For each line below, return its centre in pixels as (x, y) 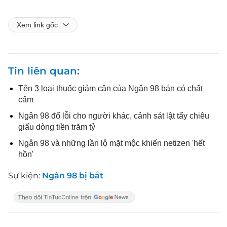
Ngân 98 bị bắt (73, 175)
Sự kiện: (25, 175)
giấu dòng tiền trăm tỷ (57, 127)
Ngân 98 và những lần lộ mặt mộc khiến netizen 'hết (111, 143)
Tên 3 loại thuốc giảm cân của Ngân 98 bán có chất (110, 88)
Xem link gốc (37, 25)
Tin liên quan (43, 71)
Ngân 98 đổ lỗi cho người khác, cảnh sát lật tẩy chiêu (114, 116)
